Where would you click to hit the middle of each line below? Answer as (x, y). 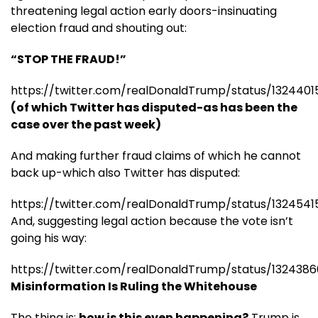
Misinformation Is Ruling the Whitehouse (134, 286)
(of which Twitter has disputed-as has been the (154, 107)
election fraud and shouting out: (99, 28)
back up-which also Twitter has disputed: (125, 172)
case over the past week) (86, 124)
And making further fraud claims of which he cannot (156, 155)
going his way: (49, 238)
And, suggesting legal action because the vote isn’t (152, 221)
